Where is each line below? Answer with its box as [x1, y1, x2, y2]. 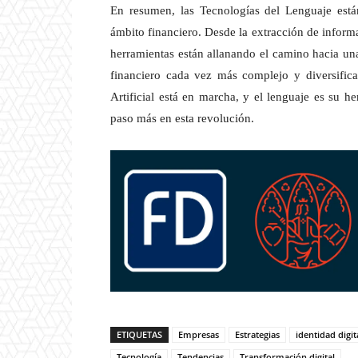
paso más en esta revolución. [110, 112, 254, 125]
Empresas [178, 328, 219, 341]
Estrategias [235, 328, 280, 341]
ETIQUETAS [117, 328, 162, 341]
